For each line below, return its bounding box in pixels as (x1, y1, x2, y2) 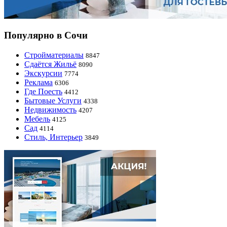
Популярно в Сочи (4, 30, 88, 41)
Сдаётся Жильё (24, 60, 77, 69)
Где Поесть (24, 87, 62, 96)
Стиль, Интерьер (24, 133, 83, 142)
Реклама (24, 78, 53, 87)
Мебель (24, 115, 50, 124)
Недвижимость (24, 105, 77, 115)
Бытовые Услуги (24, 96, 82, 105)
